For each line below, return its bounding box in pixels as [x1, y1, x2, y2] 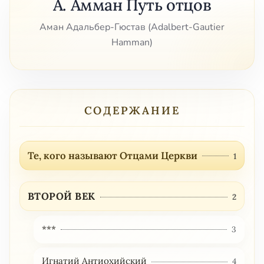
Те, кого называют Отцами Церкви [27, 148, 197, 162]
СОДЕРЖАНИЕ [84, 103, 180, 118]
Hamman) [111, 36, 153, 49]
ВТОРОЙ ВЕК [27, 189, 95, 203]
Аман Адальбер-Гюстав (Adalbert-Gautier [39, 21, 225, 34]
